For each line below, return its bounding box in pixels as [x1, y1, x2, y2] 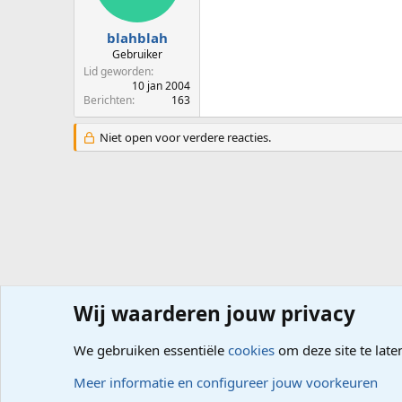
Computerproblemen [131, 323, 246, 339]
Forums [74, 323, 115, 339]
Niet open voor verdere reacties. [96, 129, 271, 146]
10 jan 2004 [132, 78, 190, 94]
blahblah [106, 29, 168, 48]
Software [261, 323, 310, 339]
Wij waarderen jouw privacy [74, 300, 355, 328]
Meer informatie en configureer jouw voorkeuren [74, 373, 378, 391]
